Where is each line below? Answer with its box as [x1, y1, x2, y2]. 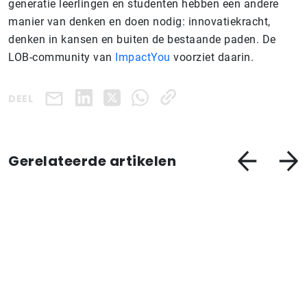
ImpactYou [112, 51, 171, 64]
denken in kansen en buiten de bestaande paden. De [8, 33, 276, 46]
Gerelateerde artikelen [8, 151, 176, 171]
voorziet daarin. [170, 51, 254, 64]
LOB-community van [8, 51, 112, 64]
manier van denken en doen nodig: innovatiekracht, [8, 15, 271, 28]
